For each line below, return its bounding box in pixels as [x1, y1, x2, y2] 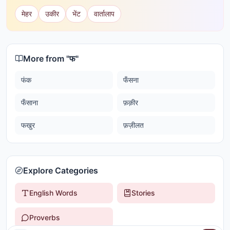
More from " [23, 53, 69, 64]
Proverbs [29, 213, 60, 222]
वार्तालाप [94, 9, 114, 18]
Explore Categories [23, 165, 98, 176]
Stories [131, 188, 155, 197]
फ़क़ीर [123, 98, 138, 107]
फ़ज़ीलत [123, 121, 144, 129]
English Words [29, 188, 78, 197]
